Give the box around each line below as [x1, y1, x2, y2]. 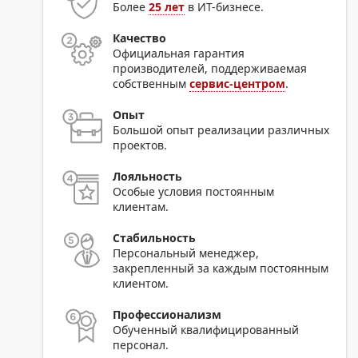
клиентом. [113, 275, 169, 291]
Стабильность [113, 229, 197, 245]
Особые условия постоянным [113, 183, 275, 199]
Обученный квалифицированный [113, 321, 300, 337]
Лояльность [113, 168, 183, 184]
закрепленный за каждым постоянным [113, 260, 329, 276]
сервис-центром [189, 75, 286, 91]
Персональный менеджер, [113, 245, 260, 261]
